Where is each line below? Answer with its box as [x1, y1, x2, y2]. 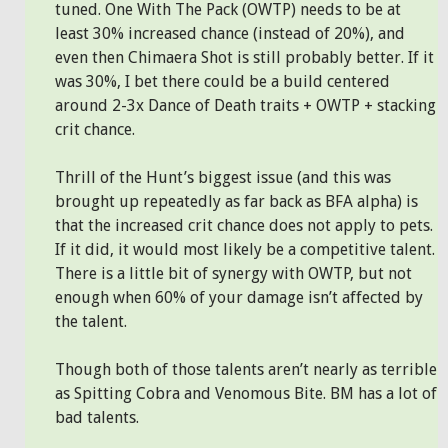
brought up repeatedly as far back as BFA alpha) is [55, 192, 418, 211]
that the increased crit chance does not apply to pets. [55, 216, 433, 235]
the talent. [55, 312, 127, 331]
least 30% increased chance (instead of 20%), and [55, 24, 405, 43]
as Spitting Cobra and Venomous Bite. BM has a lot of [55, 384, 437, 403]
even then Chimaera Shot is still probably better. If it [55, 48, 434, 67]
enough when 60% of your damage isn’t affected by [55, 288, 423, 307]
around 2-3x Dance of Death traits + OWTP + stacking [55, 96, 436, 115]
